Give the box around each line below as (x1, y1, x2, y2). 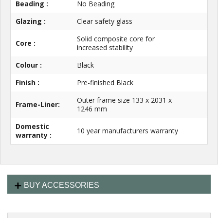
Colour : (16, 60, 42, 70)
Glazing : (16, 17, 46, 26)
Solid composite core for (77, 34, 155, 44)
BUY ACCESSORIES (24, 181, 99, 190)
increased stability (77, 43, 133, 53)
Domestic (16, 122, 49, 131)
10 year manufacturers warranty (77, 126, 178, 136)
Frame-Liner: (16, 100, 60, 109)
